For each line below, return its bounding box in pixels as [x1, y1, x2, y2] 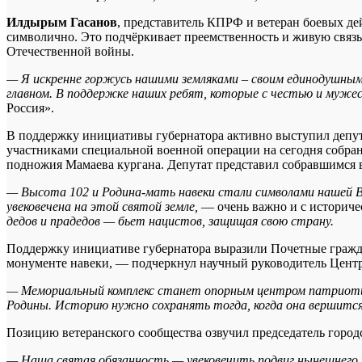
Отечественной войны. [6, 44, 134, 58]
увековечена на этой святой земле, [6, 199, 201, 213]
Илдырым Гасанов [6, 15, 117, 29]
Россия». [6, 100, 54, 115]
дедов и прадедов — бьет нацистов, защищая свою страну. [6, 213, 334, 228]
